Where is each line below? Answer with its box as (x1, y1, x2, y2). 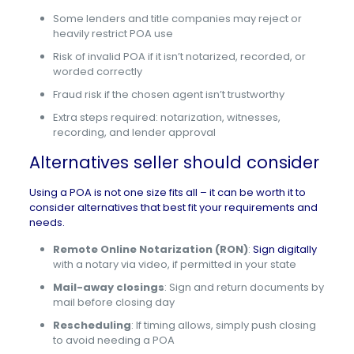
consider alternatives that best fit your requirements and (28, 200, 318, 215)
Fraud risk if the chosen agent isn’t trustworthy (52, 87, 284, 102)
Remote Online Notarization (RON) (52, 242, 248, 257)
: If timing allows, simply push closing (130, 318, 316, 333)
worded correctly (52, 64, 142, 79)
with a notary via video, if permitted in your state (52, 257, 296, 272)
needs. (28, 215, 67, 230)
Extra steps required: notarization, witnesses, (52, 110, 281, 125)
